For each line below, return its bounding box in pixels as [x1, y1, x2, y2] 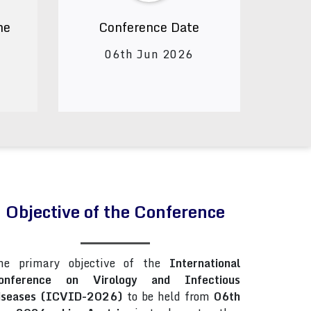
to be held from [123, 287, 214, 305]
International [169, 254, 240, 272]
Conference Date [99, 17, 200, 37]
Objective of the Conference [6, 198, 225, 225]
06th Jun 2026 [105, 45, 194, 63]
